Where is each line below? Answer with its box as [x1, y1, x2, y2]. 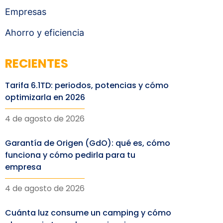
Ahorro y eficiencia [5, 27, 84, 38]
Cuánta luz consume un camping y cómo [5, 207, 171, 219]
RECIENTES [5, 55, 68, 72]
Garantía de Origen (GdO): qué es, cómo [5, 137, 170, 149]
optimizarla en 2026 [5, 92, 85, 103]
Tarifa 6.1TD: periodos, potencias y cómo [5, 80, 169, 91]
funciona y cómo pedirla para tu [5, 149, 135, 161]
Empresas [5, 6, 46, 17]
